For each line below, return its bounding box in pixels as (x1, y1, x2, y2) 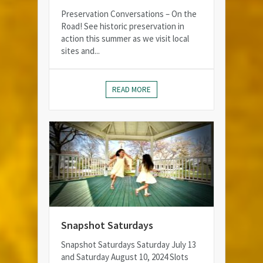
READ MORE (112, 85, 151, 95)
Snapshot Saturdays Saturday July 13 (61, 239, 196, 251)
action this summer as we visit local (61, 33, 189, 45)
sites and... (61, 45, 100, 57)
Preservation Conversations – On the (61, 8, 197, 20)
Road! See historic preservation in (61, 21, 184, 32)
